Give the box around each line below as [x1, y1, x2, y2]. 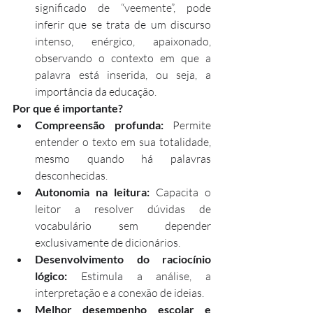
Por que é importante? [13, 101, 123, 115]
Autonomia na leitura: [35, 185, 150, 199]
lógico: [35, 269, 67, 283]
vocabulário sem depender [35, 219, 211, 233]
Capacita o [150, 185, 211, 200]
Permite [163, 118, 211, 133]
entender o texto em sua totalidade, [35, 135, 211, 150]
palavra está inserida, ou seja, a [35, 68, 211, 82]
